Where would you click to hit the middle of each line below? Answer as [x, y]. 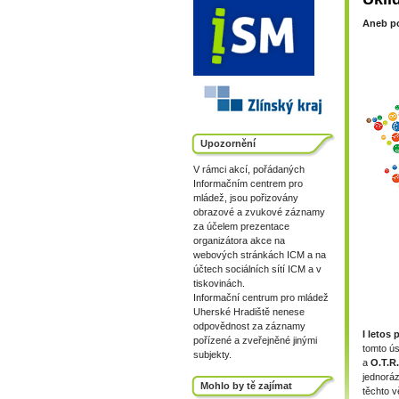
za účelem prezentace [241, 226]
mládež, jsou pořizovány [246, 198]
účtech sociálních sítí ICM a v [257, 269]
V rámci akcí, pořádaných [249, 169]
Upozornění [228, 143]
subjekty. [212, 354]
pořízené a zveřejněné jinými [255, 340]
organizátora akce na [239, 240]
